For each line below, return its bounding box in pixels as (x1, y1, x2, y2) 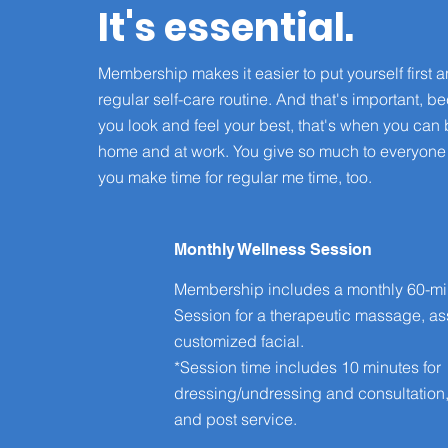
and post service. (174, 409, 297, 430)
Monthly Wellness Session (174, 240, 372, 260)
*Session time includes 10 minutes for (174, 357, 441, 378)
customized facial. (174, 331, 304, 352)
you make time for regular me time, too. (98, 167, 372, 188)
